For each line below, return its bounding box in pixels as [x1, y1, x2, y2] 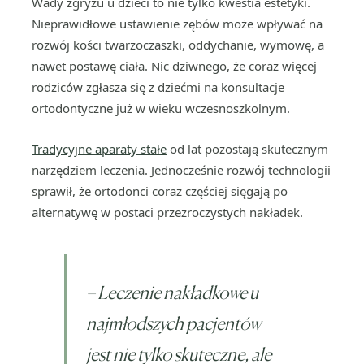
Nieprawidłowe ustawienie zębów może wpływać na [32, 15, 323, 32]
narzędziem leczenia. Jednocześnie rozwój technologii [32, 162, 331, 178]
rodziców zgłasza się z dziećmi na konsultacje [32, 79, 284, 95]
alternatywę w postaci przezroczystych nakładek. [32, 204, 303, 220]
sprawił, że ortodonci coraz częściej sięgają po [32, 183, 288, 199]
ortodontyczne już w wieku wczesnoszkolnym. [32, 100, 290, 116]
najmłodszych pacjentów [86, 312, 261, 334]
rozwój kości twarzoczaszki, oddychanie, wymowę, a [32, 37, 324, 53]
